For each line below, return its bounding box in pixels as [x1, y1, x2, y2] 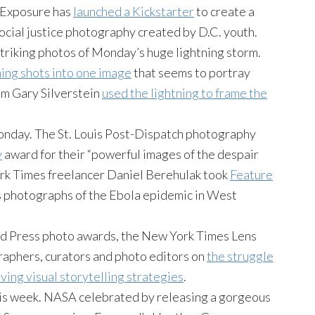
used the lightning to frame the [102, 85, 267, 101]
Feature [230, 167, 273, 182]
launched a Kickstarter [73, 4, 194, 19]
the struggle [207, 248, 274, 264]
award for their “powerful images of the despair [2, 146, 259, 162]
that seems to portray [131, 65, 250, 80]
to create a [194, 4, 255, 19]
